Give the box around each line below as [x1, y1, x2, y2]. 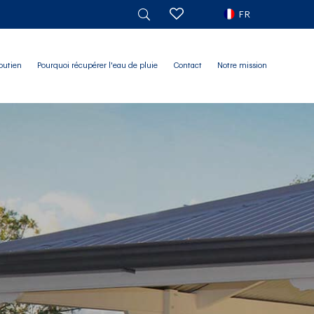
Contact [172, 62, 202, 69]
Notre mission [217, 62, 267, 69]
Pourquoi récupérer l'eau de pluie [36, 62, 158, 69]
